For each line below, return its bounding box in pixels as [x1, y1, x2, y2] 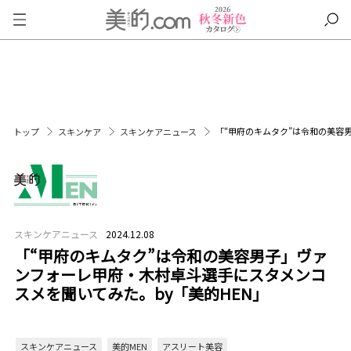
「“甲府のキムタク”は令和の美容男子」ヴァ [13, 244, 327, 267]
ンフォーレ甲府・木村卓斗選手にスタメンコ [13, 263, 326, 286]
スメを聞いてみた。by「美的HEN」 [13, 282, 268, 305]
